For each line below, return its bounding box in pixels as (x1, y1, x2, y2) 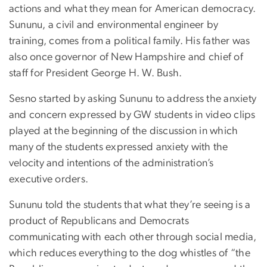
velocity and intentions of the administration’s (9, 157, 214, 169)
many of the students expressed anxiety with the (9, 141, 228, 153)
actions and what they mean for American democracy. (9, 3, 256, 14)
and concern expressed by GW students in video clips (9, 109, 256, 120)
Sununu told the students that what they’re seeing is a (9, 199, 251, 210)
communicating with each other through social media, (9, 231, 257, 243)
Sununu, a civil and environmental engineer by (9, 19, 219, 30)
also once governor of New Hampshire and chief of (9, 51, 243, 63)
